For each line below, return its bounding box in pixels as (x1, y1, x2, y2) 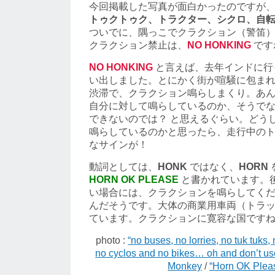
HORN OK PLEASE (89, 174, 179, 185)
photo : (96, 235, 128, 246)
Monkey (168, 261, 203, 272)
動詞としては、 (89, 161, 158, 172)
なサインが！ (89, 139, 148, 150)
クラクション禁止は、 (89, 40, 187, 51)
